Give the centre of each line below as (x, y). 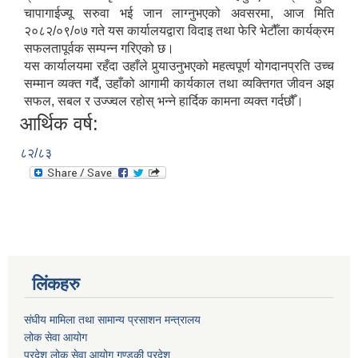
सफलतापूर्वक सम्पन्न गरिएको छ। (99, 49)
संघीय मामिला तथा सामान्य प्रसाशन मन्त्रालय (112, 320)
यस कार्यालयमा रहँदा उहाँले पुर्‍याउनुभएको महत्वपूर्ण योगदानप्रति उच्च (179, 66)
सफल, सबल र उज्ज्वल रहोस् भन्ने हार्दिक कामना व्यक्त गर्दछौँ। (164, 101)
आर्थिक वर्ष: (59, 124)
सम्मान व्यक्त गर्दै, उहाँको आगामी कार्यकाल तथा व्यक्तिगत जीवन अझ (179, 84)
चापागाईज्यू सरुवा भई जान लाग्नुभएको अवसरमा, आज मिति (179, 14)
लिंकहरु (56, 284)
